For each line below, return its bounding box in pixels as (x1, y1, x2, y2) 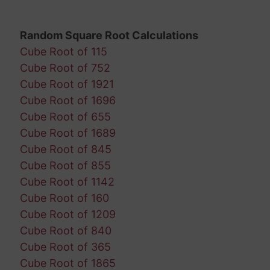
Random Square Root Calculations (19, 28, 198, 42)
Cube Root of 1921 (19, 77, 114, 90)
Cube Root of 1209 (19, 207, 116, 221)
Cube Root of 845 (19, 142, 111, 155)
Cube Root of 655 (19, 110, 111, 123)
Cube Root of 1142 (19, 175, 115, 188)
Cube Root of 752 (19, 61, 110, 74)
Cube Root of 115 (19, 45, 107, 58)
